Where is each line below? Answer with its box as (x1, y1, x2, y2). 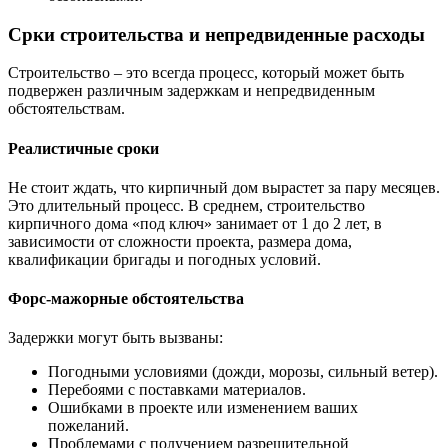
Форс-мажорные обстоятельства (8, 290, 244, 308)
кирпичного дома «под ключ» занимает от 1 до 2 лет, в (8, 214, 382, 232)
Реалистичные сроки (8, 139, 159, 157)
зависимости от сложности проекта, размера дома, (8, 232, 352, 250)
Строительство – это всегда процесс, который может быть (8, 64, 404, 82)
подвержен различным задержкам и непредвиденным (8, 82, 375, 100)
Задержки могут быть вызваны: (8, 329, 223, 347)
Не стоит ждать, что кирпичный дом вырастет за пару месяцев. (8, 178, 440, 196)
